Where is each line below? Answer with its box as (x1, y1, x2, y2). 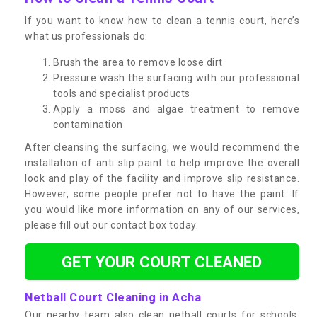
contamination (53, 118, 123, 130)
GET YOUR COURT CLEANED (62, 252, 263, 271)
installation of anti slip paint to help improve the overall (25, 156, 299, 168)
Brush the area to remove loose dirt (53, 56, 223, 68)
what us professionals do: (25, 30, 148, 42)
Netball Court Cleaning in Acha (25, 289, 201, 304)
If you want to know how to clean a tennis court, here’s (25, 14, 299, 26)
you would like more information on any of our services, (25, 203, 299, 215)
